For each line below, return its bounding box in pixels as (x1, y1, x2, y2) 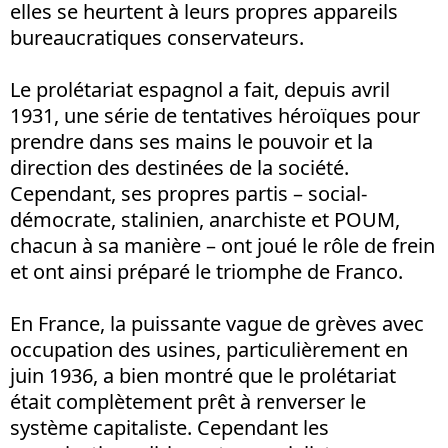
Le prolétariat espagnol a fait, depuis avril (10, 75, 390, 103)
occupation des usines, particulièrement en (10, 335, 408, 363)
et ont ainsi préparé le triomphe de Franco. (10, 257, 403, 285)
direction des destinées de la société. (10, 153, 349, 181)
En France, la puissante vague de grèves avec (10, 309, 424, 337)
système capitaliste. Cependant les (10, 413, 329, 441)
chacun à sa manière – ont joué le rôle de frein (10, 231, 435, 259)
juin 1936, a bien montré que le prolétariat (10, 361, 396, 389)
